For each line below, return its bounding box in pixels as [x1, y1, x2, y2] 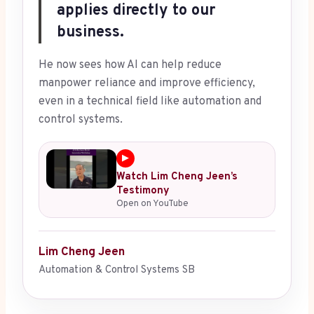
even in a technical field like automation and [39, 95, 261, 109]
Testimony [116, 184, 170, 198]
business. [57, 23, 124, 43]
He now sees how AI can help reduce [39, 58, 221, 73]
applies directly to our [57, 1, 215, 21]
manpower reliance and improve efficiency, [39, 76, 255, 91]
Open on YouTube [116, 198, 189, 210]
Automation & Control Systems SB [39, 264, 195, 278]
